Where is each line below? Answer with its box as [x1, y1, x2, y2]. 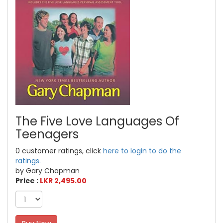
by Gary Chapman [15, 165, 80, 176]
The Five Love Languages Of [15, 112, 179, 129]
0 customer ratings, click [15, 145, 103, 156]
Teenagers [15, 125, 79, 142]
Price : [15, 175, 40, 186]
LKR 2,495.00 [40, 175, 87, 186]
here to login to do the [103, 145, 181, 156]
